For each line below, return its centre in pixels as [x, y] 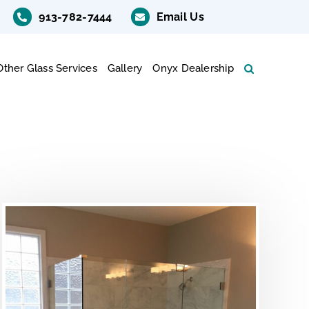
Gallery [125, 68]
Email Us [180, 17]
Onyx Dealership [193, 68]
